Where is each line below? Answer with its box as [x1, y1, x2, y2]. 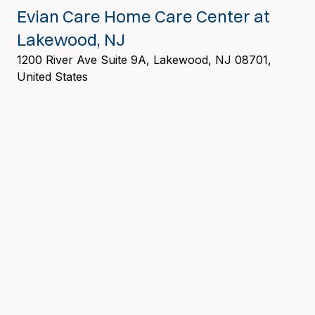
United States [17, 69, 88, 84]
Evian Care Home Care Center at [17, 5, 270, 27]
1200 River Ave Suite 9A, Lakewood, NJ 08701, [17, 52, 271, 67]
